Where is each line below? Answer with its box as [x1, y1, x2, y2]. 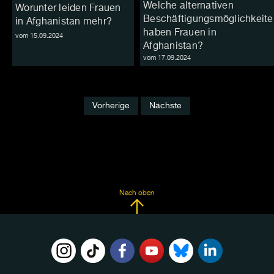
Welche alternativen [143, 1, 234, 12]
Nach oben [119, 190, 155, 198]
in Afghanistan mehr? [15, 17, 112, 27]
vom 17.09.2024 [143, 54, 191, 62]
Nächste [149, 102, 182, 111]
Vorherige [92, 102, 130, 111]
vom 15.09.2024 [15, 32, 63, 39]
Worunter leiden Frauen [15, 3, 121, 13]
